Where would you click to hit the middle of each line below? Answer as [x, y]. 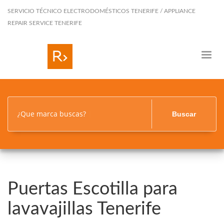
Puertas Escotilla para [92, 189]
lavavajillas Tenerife [84, 209]
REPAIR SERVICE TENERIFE [45, 23]
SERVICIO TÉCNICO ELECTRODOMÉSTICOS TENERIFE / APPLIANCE [101, 11]
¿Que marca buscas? [53, 114]
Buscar [184, 114]
